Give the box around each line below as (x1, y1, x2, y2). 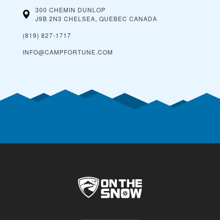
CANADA (129, 14, 157, 23)
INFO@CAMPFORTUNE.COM (23, 48, 113, 56)
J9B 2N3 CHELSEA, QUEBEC (35, 14, 127, 23)
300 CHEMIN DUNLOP (35, 5, 106, 14)
